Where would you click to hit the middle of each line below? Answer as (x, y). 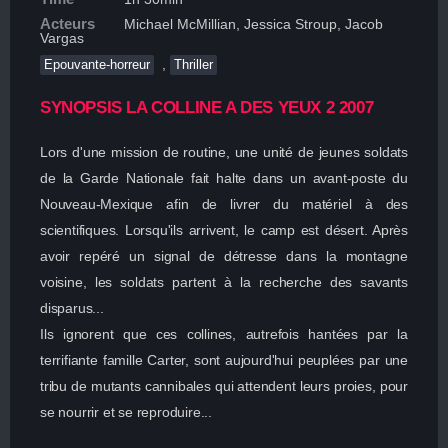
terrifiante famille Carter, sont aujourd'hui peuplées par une (224, 360)
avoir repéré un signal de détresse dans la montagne (224, 256)
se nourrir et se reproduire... (126, 412)
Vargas (62, 38)
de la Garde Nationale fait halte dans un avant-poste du (224, 178)
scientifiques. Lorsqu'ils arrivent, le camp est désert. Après (224, 230)
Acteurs (67, 23)
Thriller (193, 64)
